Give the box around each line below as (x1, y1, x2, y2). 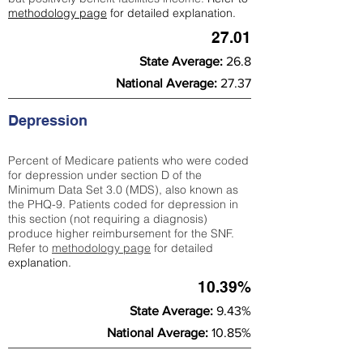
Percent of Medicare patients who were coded (8, 153, 249, 168)
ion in (211, 197, 238, 211)
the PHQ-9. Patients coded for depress (8, 197, 211, 211)
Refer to (8, 241, 52, 255)
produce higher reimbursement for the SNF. (8, 226, 234, 241)
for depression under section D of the (8, 168, 202, 182)
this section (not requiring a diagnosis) (8, 211, 207, 226)
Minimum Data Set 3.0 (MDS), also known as (8, 182, 238, 197)
